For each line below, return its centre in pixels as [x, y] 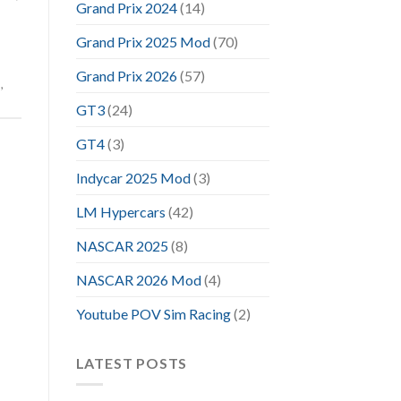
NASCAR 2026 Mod [138, 279]
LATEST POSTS [132, 363]
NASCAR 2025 [122, 245]
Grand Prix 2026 [126, 75]
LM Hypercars [120, 211]
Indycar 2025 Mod [133, 177]
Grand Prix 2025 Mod [143, 41]
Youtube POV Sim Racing [153, 313]
